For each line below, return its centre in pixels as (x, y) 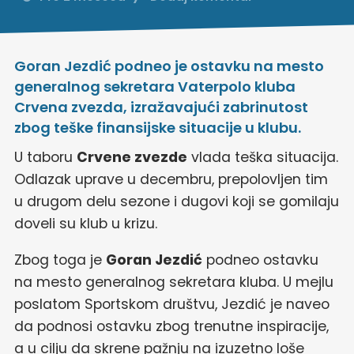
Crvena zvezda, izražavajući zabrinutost (161, 107)
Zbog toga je (60, 260)
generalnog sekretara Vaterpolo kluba (155, 86)
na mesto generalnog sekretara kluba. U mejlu (174, 282)
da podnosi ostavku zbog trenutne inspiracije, (171, 326)
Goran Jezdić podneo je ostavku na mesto (169, 66)
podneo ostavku (260, 260)
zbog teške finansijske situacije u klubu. (158, 127)
